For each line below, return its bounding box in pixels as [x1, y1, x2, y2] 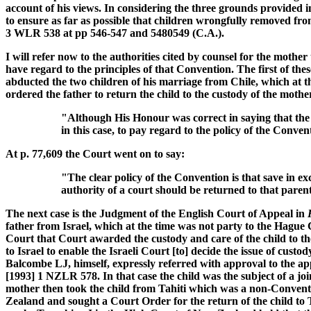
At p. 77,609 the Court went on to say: [6, 148, 185, 160]
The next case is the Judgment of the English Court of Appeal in [6, 208, 308, 220]
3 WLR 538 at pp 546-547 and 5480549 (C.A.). [6, 27, 224, 40]
